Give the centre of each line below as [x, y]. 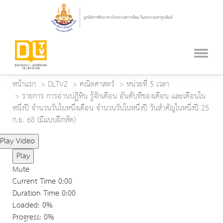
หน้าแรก [24, 85]
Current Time [35, 182]
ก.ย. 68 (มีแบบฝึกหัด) [44, 120]
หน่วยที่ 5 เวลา [148, 85]
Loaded [25, 206]
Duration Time [36, 194]
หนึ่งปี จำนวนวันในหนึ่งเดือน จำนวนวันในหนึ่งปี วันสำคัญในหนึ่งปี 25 [111, 109]
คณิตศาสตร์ [97, 85]
